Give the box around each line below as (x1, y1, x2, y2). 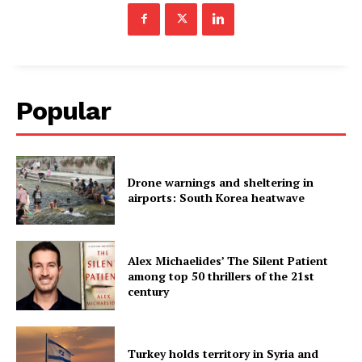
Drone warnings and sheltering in (128, 175, 314, 191)
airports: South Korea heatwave (128, 190, 305, 206)
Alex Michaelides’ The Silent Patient (128, 252, 329, 268)
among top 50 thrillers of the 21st (128, 267, 315, 284)
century (128, 283, 170, 299)
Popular (16, 95, 111, 126)
